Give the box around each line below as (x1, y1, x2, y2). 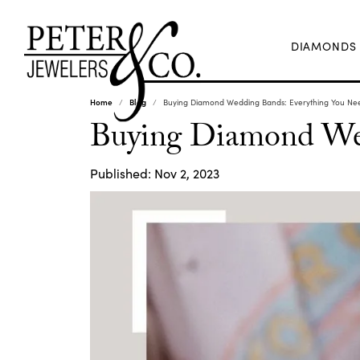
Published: (90, 165, 154, 182)
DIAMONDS (290, 38, 358, 54)
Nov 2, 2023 (154, 165, 219, 182)
